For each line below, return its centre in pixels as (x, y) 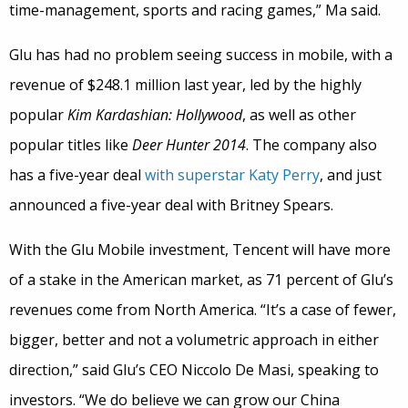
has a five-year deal (77, 175)
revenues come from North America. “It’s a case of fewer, (203, 310)
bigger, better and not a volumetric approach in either (194, 340)
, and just (351, 175)
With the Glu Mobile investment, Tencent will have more (200, 250)
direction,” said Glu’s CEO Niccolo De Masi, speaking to (194, 370)
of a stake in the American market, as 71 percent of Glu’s (201, 280)
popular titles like (71, 145)
